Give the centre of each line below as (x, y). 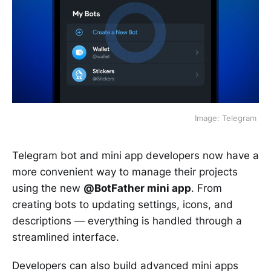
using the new (48, 188)
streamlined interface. (66, 237)
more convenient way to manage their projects (125, 172)
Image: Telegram (227, 118)
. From (207, 188)
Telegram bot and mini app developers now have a (135, 156)
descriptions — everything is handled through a (127, 221)
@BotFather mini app (137, 188)
